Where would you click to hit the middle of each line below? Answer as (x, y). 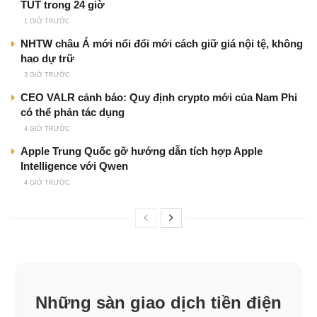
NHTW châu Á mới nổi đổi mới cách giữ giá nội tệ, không (162, 43)
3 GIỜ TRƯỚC (47, 75)
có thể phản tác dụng (73, 112)
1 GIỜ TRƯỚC (47, 21)
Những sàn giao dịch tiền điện (158, 302)
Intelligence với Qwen (74, 166)
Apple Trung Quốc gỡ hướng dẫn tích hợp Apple (142, 151)
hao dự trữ (47, 58)
